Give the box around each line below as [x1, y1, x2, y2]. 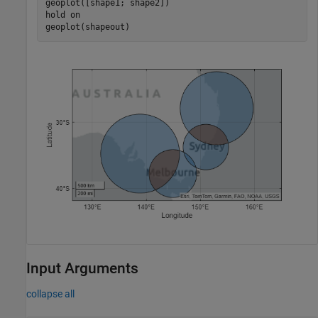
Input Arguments [26, 260, 138, 278]
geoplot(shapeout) [45, 22, 130, 33]
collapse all [26, 288, 75, 300]
